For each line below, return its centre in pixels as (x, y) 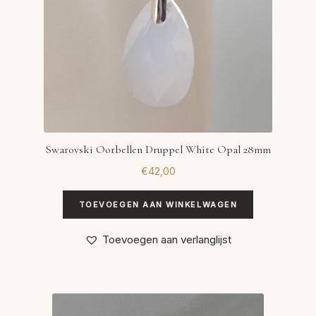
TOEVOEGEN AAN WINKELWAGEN (158, 204)
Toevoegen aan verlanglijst (167, 240)
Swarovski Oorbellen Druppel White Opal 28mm (158, 150)
